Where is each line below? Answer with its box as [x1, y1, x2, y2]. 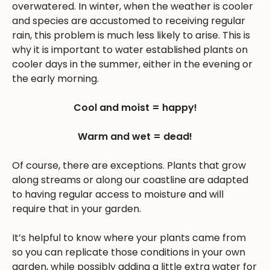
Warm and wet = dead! [78, 130, 192, 143]
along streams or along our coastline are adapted [12, 173, 248, 187]
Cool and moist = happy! [73, 101, 197, 115]
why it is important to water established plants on [12, 43, 248, 57]
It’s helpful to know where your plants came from [12, 231, 246, 245]
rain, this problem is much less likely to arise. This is [12, 28, 250, 42]
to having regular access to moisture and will [12, 187, 224, 201]
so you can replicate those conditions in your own [12, 245, 245, 259]
